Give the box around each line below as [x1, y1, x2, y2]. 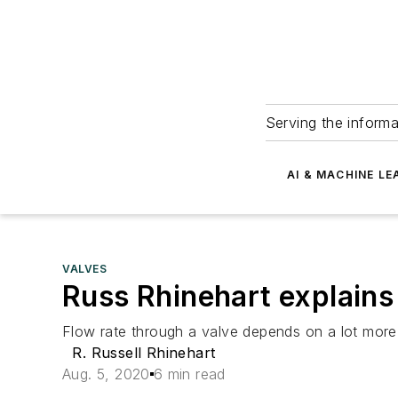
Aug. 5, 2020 [62, 365, 150, 383]
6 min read [153, 365, 226, 383]
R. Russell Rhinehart [72, 344, 216, 362]
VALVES [62, 262, 107, 275]
